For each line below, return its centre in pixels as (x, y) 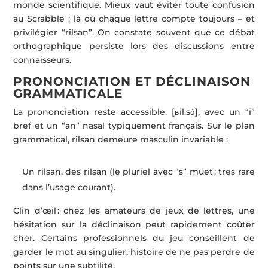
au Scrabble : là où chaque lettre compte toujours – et (134, 19)
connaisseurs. (42, 60)
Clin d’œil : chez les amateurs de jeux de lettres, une (134, 211)
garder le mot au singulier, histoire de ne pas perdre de (134, 252)
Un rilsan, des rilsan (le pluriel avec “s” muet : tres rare (138, 172)
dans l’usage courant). (69, 188)
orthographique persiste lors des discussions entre (134, 46)
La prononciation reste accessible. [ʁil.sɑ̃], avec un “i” (134, 112)
